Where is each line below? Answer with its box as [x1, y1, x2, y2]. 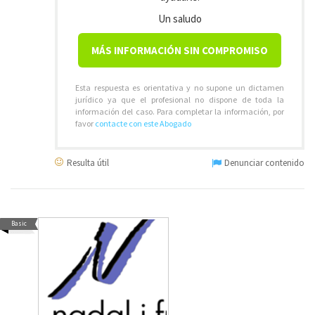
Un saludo [157, 12, 202, 25]
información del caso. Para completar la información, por [75, 106, 284, 117]
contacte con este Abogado [95, 118, 191, 129]
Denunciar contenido [222, 157, 304, 169]
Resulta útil [65, 157, 109, 169]
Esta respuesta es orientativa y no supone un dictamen [75, 82, 284, 93]
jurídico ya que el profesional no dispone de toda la [75, 94, 284, 105]
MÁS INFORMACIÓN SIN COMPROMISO [91, 44, 268, 57]
